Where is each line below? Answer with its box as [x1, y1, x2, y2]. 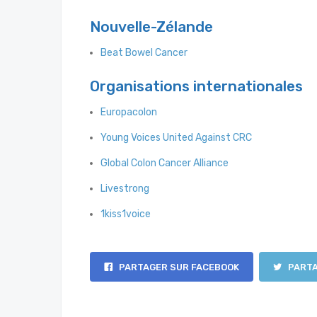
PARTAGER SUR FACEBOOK [117, 262, 239, 273]
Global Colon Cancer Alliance [100, 157, 229, 170]
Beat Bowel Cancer [100, 47, 188, 59]
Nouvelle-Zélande [90, 18, 213, 36]
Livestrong [100, 183, 149, 195]
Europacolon [100, 106, 157, 119]
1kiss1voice [100, 208, 151, 221]
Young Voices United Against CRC [100, 132, 252, 144]
